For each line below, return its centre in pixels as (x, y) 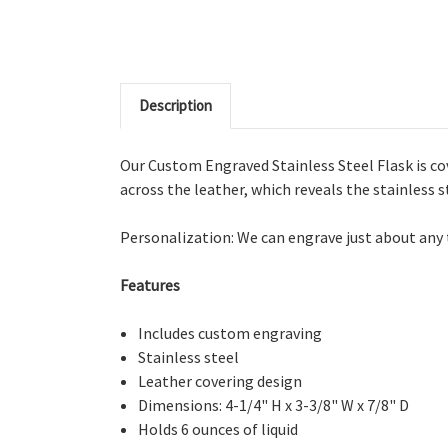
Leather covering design (220, 380)
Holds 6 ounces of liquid (218, 428)
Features (150, 284)
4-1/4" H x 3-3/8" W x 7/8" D (317, 404)
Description (175, 105)
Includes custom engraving (230, 332)
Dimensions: (182, 404)
